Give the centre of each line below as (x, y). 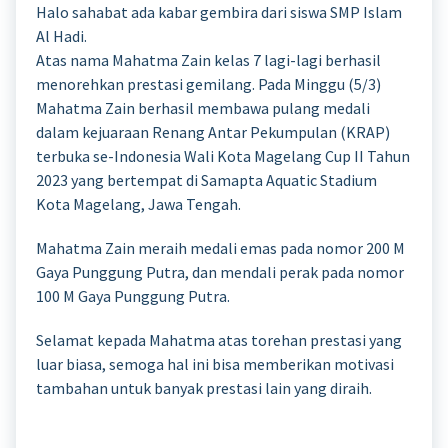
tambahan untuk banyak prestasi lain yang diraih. (204, 387)
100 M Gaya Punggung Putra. (133, 295)
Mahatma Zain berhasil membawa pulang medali (203, 107)
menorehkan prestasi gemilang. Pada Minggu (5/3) (208, 83)
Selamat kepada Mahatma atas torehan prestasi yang (219, 339)
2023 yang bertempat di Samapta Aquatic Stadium (206, 179)
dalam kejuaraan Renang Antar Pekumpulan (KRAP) (213, 131)
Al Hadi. (61, 35)
